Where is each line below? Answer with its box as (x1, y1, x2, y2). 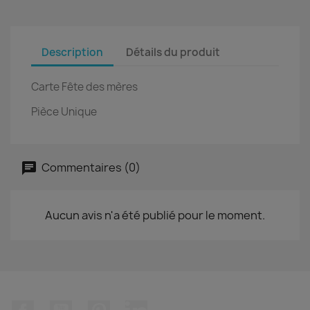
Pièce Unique (31, 104, 97, 119)
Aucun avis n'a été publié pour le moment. (45, 208, 265, 223)
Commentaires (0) (39, 159, 140, 175)
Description (42, 44, 103, 60)
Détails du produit (126, 44, 221, 60)
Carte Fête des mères (31, 80, 138, 94)
